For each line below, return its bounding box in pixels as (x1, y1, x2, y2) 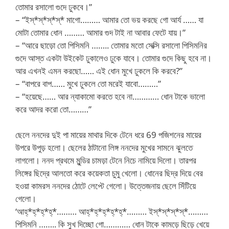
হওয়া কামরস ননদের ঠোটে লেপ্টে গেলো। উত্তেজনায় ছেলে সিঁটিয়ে (15, 180, 196, 192)
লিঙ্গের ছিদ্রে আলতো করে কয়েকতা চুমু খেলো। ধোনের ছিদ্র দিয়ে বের (15, 167, 203, 179)
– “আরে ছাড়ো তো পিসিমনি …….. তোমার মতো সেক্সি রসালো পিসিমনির (15, 39, 207, 51)
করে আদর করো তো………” (15, 103, 91, 115)
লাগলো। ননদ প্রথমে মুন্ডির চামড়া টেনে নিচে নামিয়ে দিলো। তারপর (15, 154, 196, 166)
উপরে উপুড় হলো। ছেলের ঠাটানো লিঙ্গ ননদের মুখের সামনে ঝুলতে (15, 142, 193, 153)
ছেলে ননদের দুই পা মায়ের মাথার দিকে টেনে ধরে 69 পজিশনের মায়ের (15, 129, 201, 141)
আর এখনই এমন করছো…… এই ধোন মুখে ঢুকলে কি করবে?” (15, 64, 182, 77)
